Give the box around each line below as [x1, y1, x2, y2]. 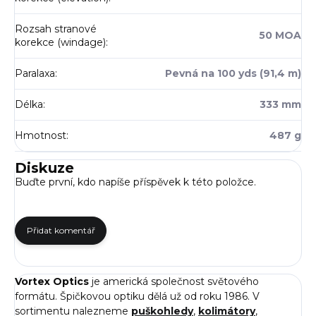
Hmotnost [15, 129, 66, 142]
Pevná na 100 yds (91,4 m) [165, 67, 301, 80]
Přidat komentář [26, 225, 95, 236]
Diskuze [15, 159, 74, 177]
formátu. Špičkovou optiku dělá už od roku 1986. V [15, 290, 260, 303]
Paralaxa [15, 67, 55, 80]
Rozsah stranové [15, 23, 97, 36]
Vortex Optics [15, 275, 89, 288]
